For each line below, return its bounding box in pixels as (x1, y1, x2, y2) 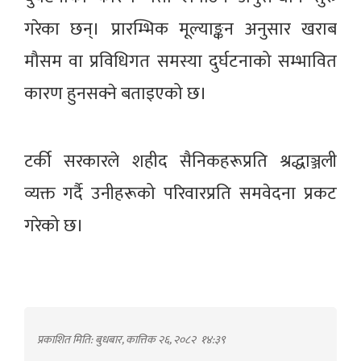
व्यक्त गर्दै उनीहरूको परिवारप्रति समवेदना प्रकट (24, 178, 337, 209)
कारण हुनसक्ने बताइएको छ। (24, 78, 207, 109)
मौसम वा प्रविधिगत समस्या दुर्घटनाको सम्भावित (24, 46, 337, 77)
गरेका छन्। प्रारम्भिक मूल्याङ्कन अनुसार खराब (24, 14, 337, 44)
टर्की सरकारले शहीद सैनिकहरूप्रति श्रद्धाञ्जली (24, 146, 337, 176)
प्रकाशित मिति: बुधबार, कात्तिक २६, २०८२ (37, 330, 198, 349)
